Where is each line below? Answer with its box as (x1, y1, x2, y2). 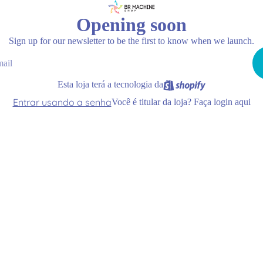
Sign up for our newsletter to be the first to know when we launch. (9, 36, 254, 46)
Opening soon (76, 14, 187, 36)
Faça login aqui (193, 97, 251, 107)
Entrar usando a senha (12, 96, 112, 109)
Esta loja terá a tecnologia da (57, 79, 163, 90)
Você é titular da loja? (111, 97, 194, 107)
